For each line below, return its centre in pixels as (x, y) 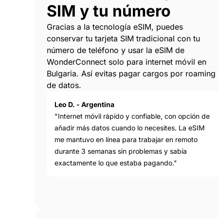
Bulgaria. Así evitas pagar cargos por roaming (131, 74)
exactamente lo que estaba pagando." (116, 163)
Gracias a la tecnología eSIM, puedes (115, 27)
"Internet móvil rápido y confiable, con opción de (132, 116)
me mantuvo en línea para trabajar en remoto (126, 140)
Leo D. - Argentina (84, 105)
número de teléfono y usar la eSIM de (116, 50)
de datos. (64, 85)
